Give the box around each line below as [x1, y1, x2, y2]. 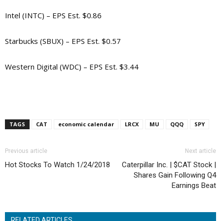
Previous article [5, 147, 47, 155]
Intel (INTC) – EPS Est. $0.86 [5, 10, 102, 21]
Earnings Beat [172, 181, 216, 190]
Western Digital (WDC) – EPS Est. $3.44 [5, 62, 139, 72]
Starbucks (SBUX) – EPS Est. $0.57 [5, 36, 121, 46]
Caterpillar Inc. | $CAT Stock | [122, 160, 216, 170]
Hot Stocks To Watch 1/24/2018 [5, 160, 110, 170]
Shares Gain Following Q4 [134, 171, 216, 180]
